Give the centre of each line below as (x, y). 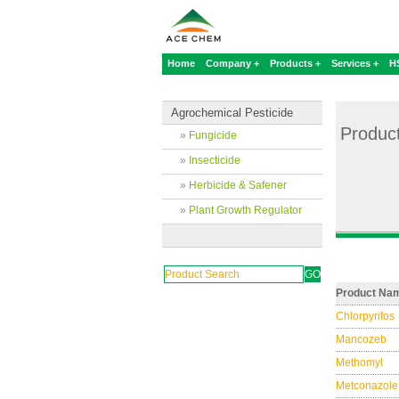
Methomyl (359, 363)
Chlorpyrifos (365, 317)
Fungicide (213, 135)
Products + (295, 63)
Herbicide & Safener (238, 185)
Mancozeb (361, 340)
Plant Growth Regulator (245, 210)
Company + (232, 63)
